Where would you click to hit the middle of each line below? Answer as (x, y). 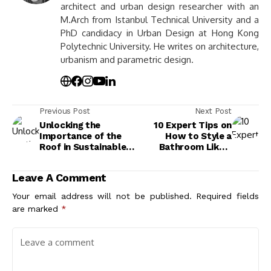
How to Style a (198, 136)
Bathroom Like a (195, 147)
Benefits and (68, 168)
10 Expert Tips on (193, 125)
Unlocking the (70, 125)
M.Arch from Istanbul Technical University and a (160, 19)
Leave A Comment (59, 177)
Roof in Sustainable (83, 147)
